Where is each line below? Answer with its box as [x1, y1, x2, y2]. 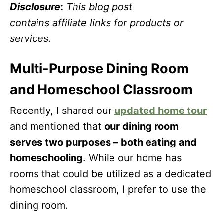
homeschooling [10, 152, 83, 164]
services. [10, 33, 51, 44]
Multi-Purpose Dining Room [10, 60, 189, 76]
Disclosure [10, 1, 60, 13]
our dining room [104, 120, 179, 132]
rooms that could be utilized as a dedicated [10, 168, 211, 180]
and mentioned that [10, 120, 104, 132]
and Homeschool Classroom [10, 81, 193, 98]
